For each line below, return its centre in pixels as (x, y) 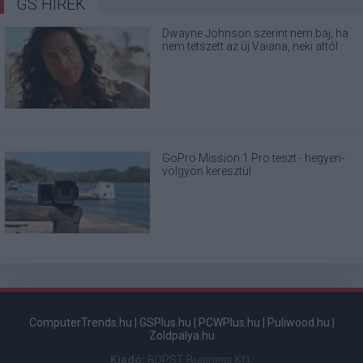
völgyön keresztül (207, 171)
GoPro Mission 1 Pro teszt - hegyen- (254, 158)
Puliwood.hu (298, 323)
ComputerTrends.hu (80, 323)
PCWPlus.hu (229, 323)
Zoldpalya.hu (181, 336)
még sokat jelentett (210, 59)
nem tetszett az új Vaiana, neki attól (250, 46)
